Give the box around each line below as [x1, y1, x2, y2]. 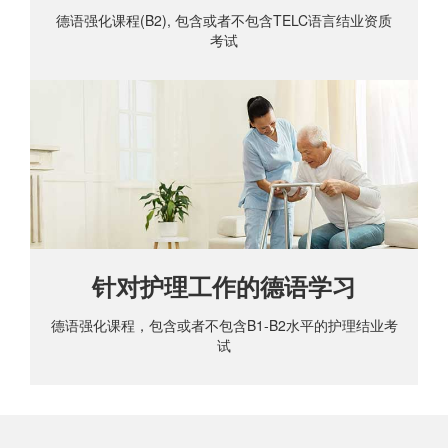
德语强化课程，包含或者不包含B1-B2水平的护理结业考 [50, 315, 398, 336]
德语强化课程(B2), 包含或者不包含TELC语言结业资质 [56, 10, 392, 31]
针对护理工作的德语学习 [92, 270, 356, 304]
